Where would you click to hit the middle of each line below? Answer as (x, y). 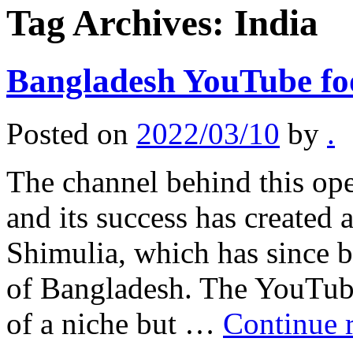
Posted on (67, 133)
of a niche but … (115, 323)
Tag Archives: (120, 23)
